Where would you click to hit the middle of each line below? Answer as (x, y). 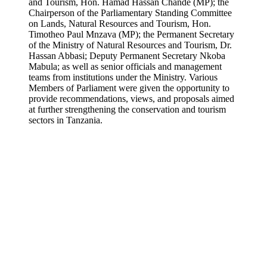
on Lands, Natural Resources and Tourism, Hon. (120, 24)
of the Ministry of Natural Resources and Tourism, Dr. (130, 45)
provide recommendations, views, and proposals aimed (131, 99)
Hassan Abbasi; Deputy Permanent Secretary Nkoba (127, 56)
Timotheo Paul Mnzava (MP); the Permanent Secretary (131, 34)
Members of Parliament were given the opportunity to (129, 88)
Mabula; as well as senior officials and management (125, 66)
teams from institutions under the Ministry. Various (123, 77)
